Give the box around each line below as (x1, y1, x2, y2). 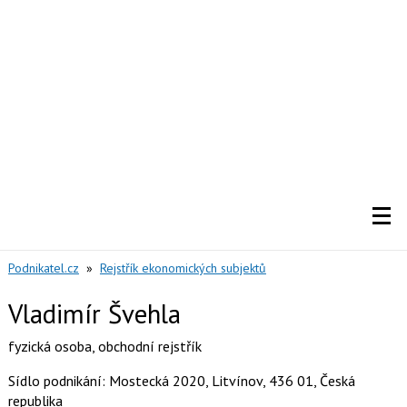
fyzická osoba (7, 337, 92, 355)
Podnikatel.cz (7, 259, 79, 276)
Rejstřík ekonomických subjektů (99, 259, 266, 276)
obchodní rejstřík (97, 337, 202, 355)
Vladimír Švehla (7, 296, 181, 331)
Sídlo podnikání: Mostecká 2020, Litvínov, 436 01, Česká (7, 372, 355, 390)
